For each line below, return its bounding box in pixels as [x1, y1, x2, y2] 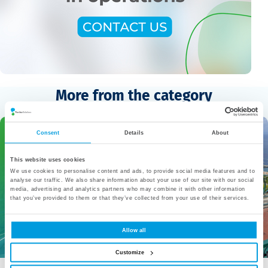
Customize [115, 249, 144, 255]
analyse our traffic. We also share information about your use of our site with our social [10, 176, 254, 183]
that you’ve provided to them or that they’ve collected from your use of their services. [10, 194, 249, 201]
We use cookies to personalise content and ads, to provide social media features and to [10, 167, 255, 174]
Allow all [122, 227, 146, 233]
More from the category [56, 87, 212, 105]
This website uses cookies [10, 156, 86, 163]
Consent [36, 129, 60, 136]
